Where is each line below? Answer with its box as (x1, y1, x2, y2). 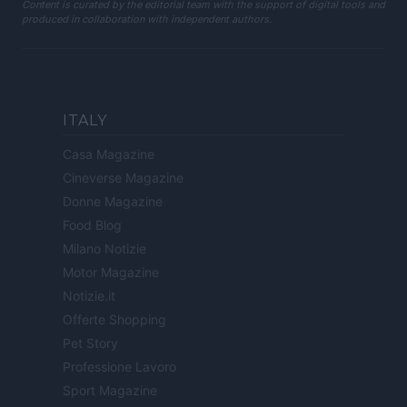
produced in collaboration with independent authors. (22, 13, 272, 26)
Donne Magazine (63, 194, 163, 210)
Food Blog (63, 217, 122, 233)
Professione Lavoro (63, 359, 176, 375)
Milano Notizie (63, 241, 146, 257)
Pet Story (63, 335, 118, 352)
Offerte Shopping (63, 312, 166, 328)
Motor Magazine (63, 264, 159, 281)
